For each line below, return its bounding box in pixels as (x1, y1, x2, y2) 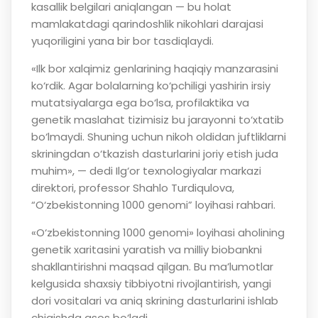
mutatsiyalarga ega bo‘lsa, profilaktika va (31, 95, 249, 111)
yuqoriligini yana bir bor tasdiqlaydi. (31, 33, 214, 49)
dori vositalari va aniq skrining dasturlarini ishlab (31, 293, 278, 309)
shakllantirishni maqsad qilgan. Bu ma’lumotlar (31, 259, 273, 275)
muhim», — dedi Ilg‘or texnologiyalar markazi (31, 163, 261, 179)
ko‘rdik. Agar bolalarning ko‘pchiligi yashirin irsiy (31, 78, 270, 94)
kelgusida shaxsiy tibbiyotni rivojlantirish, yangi (31, 276, 271, 292)
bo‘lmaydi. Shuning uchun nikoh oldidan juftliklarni (31, 129, 286, 145)
